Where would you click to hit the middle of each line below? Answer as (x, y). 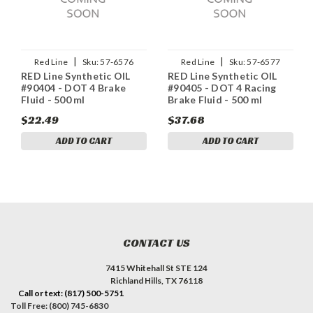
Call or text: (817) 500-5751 (71, 293)
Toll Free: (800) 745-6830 (59, 305)
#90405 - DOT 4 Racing (222, 87)
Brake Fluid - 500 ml (215, 99)
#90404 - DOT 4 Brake (73, 87)
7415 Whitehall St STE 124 (156, 268)
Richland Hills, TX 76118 (156, 280)
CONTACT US (156, 242)
